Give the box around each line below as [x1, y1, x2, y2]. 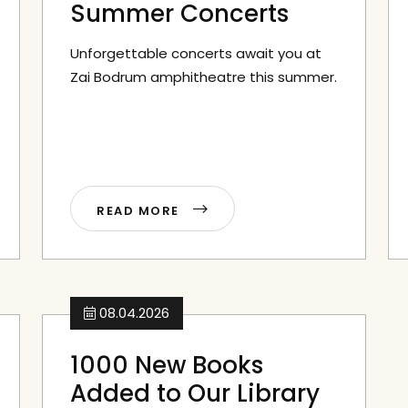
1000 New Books [70, 349, 263, 382]
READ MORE [97, 202, 184, 219]
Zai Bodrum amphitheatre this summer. [70, 67, 337, 87]
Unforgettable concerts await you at [70, 44, 321, 63]
